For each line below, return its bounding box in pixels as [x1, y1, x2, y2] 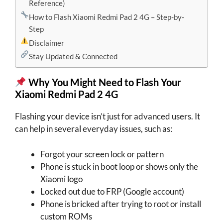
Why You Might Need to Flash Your [28, 76, 181, 88]
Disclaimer [29, 38, 65, 47]
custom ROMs [40, 211, 92, 222]
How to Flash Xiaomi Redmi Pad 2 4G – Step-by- [29, 12, 185, 21]
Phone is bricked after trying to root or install [40, 198, 201, 209]
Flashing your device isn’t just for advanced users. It [15, 111, 200, 121]
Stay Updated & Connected [29, 52, 118, 61]
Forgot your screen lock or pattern [40, 148, 164, 159]
